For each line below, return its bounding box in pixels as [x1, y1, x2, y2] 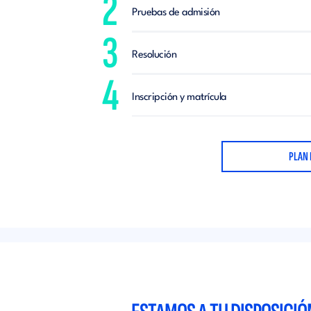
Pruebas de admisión [132, 8, 223, 18]
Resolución [132, 50, 179, 60]
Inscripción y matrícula [132, 92, 230, 103]
